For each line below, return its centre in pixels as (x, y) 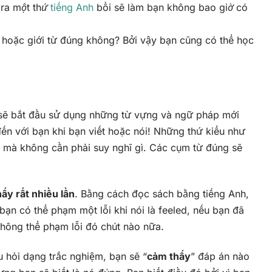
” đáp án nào (220, 257)
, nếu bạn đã (216, 210)
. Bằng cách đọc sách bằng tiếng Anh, (162, 194)
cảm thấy (169, 257)
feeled (173, 210)
